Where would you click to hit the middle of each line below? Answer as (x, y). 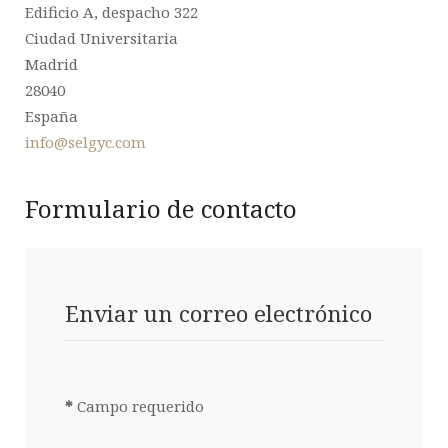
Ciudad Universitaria (101, 38)
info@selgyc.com (85, 142)
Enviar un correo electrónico (218, 313)
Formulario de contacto (161, 208)
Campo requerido (138, 406)
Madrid (51, 64)
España (51, 116)
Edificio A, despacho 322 (111, 12)
